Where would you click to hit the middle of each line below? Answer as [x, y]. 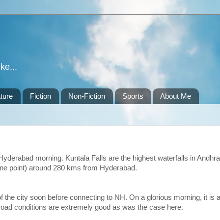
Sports [133, 96]
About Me [176, 96]
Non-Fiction [86, 96]
